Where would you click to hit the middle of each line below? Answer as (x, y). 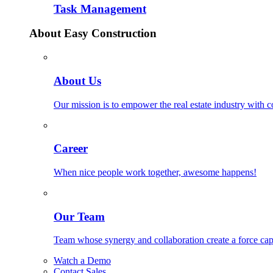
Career (71, 149)
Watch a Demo (82, 261)
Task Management (100, 9)
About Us (77, 80)
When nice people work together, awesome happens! (155, 172)
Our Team (79, 216)
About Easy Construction (93, 34)
